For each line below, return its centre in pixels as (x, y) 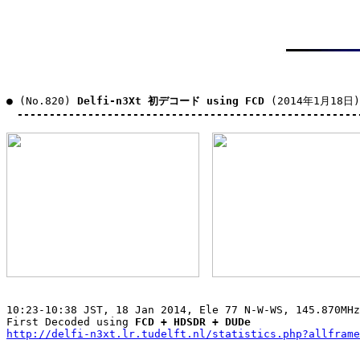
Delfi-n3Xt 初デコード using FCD (171, 100)
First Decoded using (71, 321)
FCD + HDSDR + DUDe (193, 321)
